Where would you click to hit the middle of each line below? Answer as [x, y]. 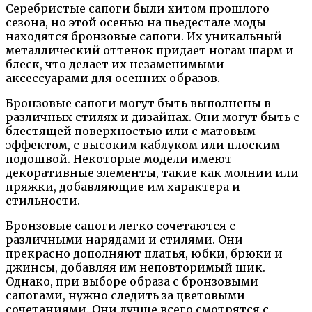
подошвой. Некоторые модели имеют [119, 159]
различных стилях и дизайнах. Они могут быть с [153, 117]
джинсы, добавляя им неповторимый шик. [135, 268]
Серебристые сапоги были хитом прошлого [138, 9]
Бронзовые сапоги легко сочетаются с [120, 226]
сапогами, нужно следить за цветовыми [125, 296]
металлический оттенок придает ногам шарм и [150, 50]
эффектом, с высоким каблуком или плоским [143, 145]
